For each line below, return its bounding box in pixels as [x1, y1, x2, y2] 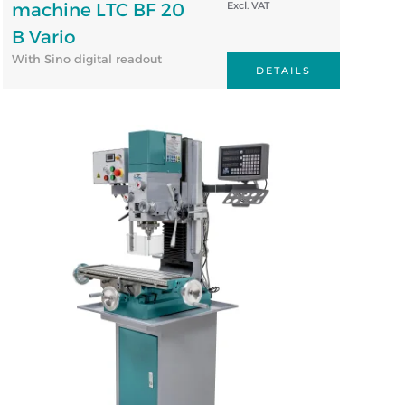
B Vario [11, 25, 76, 48]
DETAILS [255, 63, 311, 77]
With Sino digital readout [11, 51, 162, 66]
